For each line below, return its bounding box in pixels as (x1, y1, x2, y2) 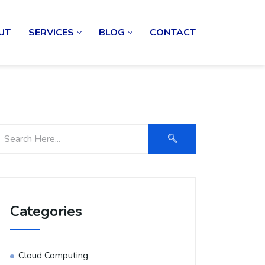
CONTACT (150, 26, 196, 39)
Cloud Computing (18, 250, 88, 261)
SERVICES (28, 26, 74, 39)
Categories (10, 202, 82, 221)
